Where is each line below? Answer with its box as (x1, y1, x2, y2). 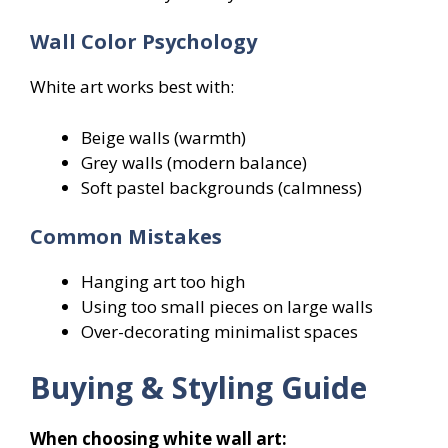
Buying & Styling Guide (30, 366, 367, 408)
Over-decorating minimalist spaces (81, 320, 358, 344)
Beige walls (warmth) (81, 125, 246, 149)
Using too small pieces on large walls (81, 295, 373, 319)
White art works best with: (30, 75, 234, 99)
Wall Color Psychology (30, 28, 257, 56)
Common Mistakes (30, 223, 222, 251)
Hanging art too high (81, 270, 245, 294)
